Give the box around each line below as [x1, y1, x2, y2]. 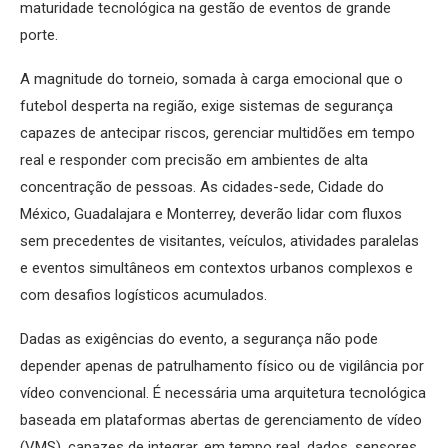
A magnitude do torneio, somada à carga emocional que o [20, 70, 403, 89]
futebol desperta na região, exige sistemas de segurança [20, 97, 393, 116]
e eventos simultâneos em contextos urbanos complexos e [20, 259, 413, 278]
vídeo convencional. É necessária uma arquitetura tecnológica [20, 384, 426, 403]
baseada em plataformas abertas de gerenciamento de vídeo [20, 411, 422, 430]
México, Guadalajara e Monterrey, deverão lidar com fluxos [20, 205, 402, 224]
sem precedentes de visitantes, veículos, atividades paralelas [20, 232, 419, 251]
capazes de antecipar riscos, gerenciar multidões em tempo [20, 124, 415, 143]
